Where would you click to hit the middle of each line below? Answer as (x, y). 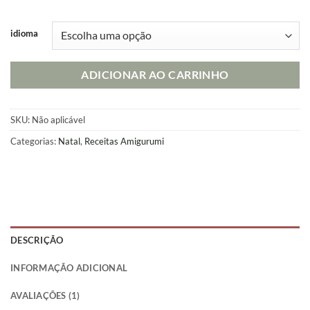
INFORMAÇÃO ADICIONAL (69, 268)
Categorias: (34, 142)
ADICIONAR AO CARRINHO (155, 75)
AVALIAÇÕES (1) (45, 295)
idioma (24, 34)
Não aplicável (58, 120)
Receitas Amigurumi (124, 142)
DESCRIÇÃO (37, 240)
